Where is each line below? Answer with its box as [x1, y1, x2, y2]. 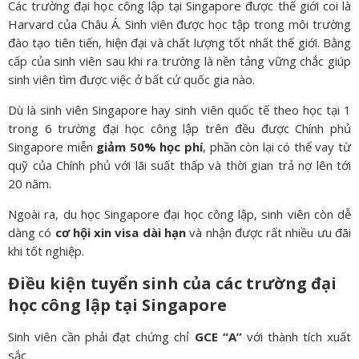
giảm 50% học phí [96, 139, 203, 155]
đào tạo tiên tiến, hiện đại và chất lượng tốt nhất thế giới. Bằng [8, 34, 351, 51]
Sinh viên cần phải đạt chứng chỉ [8, 329, 195, 345]
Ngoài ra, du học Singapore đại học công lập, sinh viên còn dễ [8, 206, 351, 223]
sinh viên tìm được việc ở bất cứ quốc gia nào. [8, 71, 255, 88]
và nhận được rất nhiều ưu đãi [186, 224, 352, 241]
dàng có [8, 224, 55, 241]
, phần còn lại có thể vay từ [202, 139, 352, 155]
